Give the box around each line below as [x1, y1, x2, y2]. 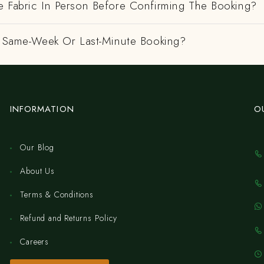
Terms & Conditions [20, 189, 94, 200]
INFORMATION [9, 103, 74, 115]
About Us [20, 165, 55, 177]
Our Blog [20, 141, 54, 153]
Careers [20, 236, 49, 247]
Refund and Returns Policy [20, 212, 117, 224]
